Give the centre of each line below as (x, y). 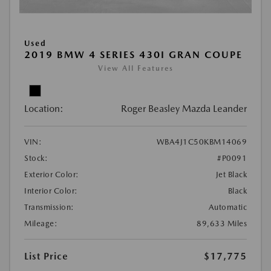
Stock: (36, 158)
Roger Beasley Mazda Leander (184, 109)
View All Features (135, 69)
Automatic (227, 207)
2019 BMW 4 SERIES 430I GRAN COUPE (133, 55)
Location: (44, 109)
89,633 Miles (222, 224)
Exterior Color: (52, 175)
